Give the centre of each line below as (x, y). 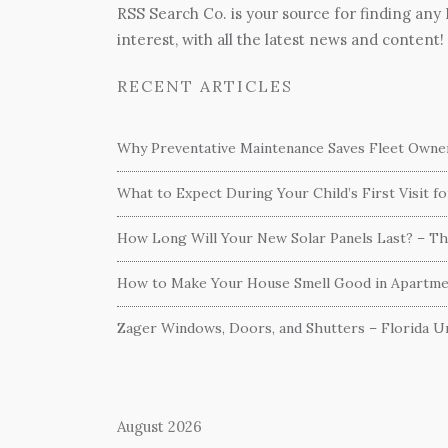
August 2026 (159, 426)
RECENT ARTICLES (205, 86)
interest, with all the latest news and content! (280, 39)
